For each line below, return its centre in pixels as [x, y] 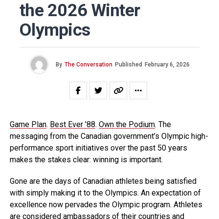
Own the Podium [127, 125]
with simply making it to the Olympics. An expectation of [105, 193]
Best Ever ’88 [73, 125]
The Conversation [88, 65]
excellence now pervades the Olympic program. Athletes [106, 205]
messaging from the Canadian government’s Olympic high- [109, 136]
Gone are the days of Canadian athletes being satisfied [103, 181]
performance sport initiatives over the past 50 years [99, 148]
